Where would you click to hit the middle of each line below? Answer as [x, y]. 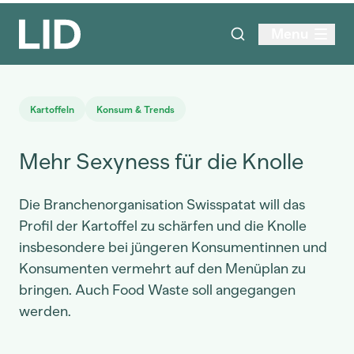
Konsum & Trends [136, 110]
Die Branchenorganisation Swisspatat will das [162, 205]
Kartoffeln [52, 110]
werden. [45, 311]
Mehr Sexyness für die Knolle [161, 161]
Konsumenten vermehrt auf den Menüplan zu [162, 269]
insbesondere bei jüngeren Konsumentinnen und [173, 247]
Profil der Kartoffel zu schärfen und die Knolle [163, 226]
